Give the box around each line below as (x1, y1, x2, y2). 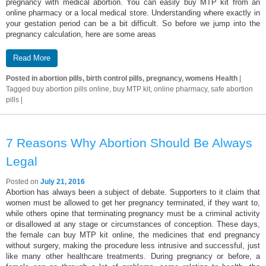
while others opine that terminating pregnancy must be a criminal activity (6, 209, 260, 218)
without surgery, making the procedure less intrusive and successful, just (6, 241, 260, 250)
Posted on (6, 178, 40, 186)
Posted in (6, 74, 37, 83)
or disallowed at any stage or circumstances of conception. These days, (6, 220, 260, 229)
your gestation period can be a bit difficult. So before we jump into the (6, 18, 260, 28)
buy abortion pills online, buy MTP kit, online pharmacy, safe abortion (30, 85, 253, 93)
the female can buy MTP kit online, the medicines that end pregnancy (6, 230, 260, 239)
